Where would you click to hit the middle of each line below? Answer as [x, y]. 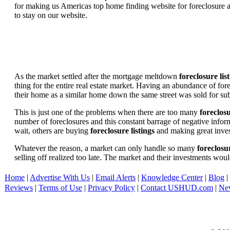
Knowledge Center [172, 177]
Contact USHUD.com [177, 187]
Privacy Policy [111, 187]
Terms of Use [60, 187]
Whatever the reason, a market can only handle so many [106, 148]
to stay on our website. [51, 15]
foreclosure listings [122, 130]
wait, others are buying [52, 130]
